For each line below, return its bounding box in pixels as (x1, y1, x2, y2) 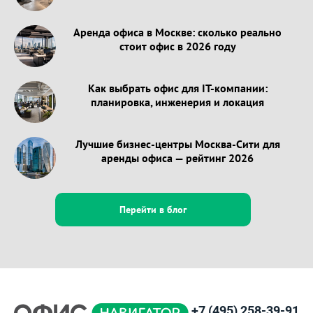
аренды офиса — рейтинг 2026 (101, 150, 254, 165)
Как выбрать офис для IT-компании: (87, 80, 268, 95)
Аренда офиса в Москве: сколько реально (73, 24, 282, 39)
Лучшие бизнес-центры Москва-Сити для (75, 136, 280, 151)
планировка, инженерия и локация (91, 94, 264, 109)
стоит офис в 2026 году (119, 38, 236, 53)
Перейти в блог (119, 203, 187, 216)
